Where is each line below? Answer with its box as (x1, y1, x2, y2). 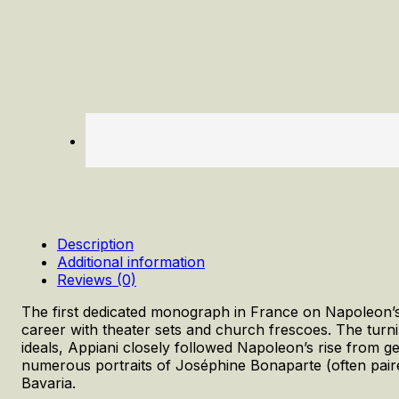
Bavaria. (21, 374, 76, 393)
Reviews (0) (57, 271, 136, 289)
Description (57, 235, 134, 254)
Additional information (57, 253, 205, 272)
